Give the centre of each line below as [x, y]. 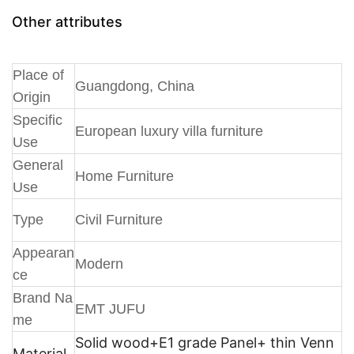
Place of [38, 75]
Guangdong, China [135, 86]
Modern [99, 264]
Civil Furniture [119, 219]
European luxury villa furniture [169, 131]
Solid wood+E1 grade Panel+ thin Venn [205, 342]
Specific [38, 120]
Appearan [43, 252]
